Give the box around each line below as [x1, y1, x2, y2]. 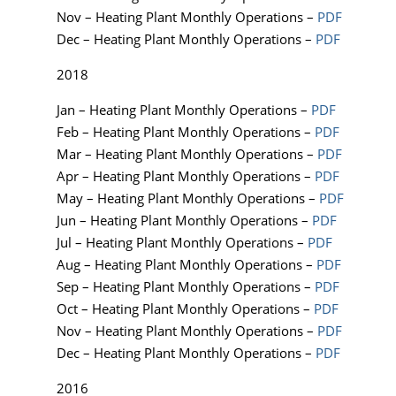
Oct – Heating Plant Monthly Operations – [57, 300, 314, 318]
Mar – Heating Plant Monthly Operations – [57, 145, 317, 164]
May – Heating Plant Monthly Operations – [57, 189, 319, 208]
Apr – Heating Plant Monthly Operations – [57, 167, 315, 186]
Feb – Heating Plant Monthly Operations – [57, 123, 315, 141]
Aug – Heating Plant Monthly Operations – [57, 255, 316, 274]
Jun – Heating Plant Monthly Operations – [57, 211, 312, 230]
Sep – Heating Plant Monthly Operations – [57, 278, 315, 296]
